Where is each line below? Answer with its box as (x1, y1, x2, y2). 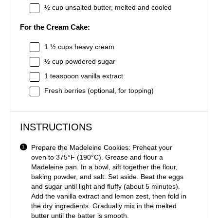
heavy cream (73, 43, 114, 51)
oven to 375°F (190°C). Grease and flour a (31, 153, 163, 161)
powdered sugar (63, 57, 115, 66)
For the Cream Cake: (20, 23, 90, 32)
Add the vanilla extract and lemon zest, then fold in (31, 192, 187, 200)
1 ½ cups (44, 43, 73, 51)
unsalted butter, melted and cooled (63, 3, 172, 12)
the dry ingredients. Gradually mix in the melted (31, 201, 177, 210)
